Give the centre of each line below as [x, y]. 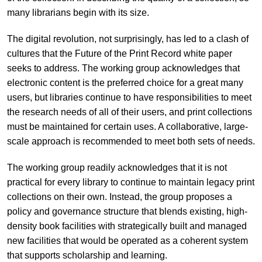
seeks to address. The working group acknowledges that [123, 68]
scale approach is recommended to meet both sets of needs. [131, 141]
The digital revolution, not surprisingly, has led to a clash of [127, 39]
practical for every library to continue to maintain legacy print [130, 182]
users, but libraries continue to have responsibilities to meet [129, 97]
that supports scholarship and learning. [87, 255]
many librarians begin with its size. [78, 12]
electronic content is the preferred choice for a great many [125, 82]
